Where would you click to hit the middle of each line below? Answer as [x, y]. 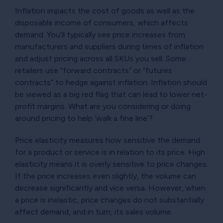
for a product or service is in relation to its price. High [110, 152]
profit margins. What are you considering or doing [103, 106]
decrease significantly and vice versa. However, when [110, 188]
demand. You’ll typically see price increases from [100, 34]
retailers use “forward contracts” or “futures [94, 70]
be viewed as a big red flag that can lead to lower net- [111, 94]
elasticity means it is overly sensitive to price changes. [111, 164]
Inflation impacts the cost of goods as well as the [105, 10]
